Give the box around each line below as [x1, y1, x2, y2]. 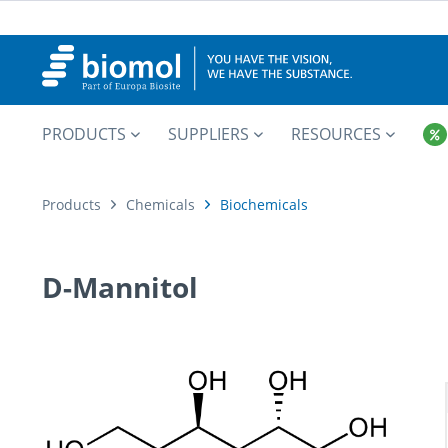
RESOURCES [291, 123, 381, 145]
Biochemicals [220, 195, 308, 214]
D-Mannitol [42, 268, 198, 306]
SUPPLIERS [168, 123, 249, 145]
